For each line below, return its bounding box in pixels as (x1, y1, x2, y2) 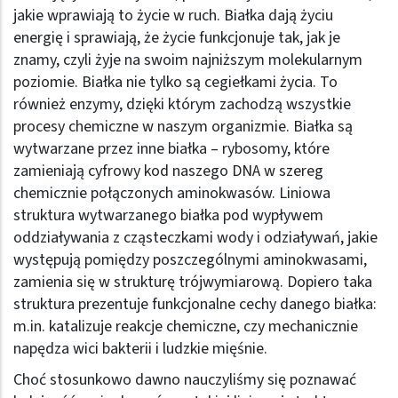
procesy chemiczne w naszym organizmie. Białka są (13, 115, 353, 138)
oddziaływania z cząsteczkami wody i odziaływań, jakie (13, 226, 378, 249)
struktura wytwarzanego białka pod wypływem (13, 203, 323, 227)
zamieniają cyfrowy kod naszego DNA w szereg (13, 159, 323, 182)
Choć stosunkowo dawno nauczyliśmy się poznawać (13, 368, 356, 391)
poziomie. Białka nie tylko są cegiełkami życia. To (13, 70, 338, 93)
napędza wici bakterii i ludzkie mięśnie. (13, 337, 271, 360)
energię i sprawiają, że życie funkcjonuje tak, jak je (13, 26, 340, 49)
